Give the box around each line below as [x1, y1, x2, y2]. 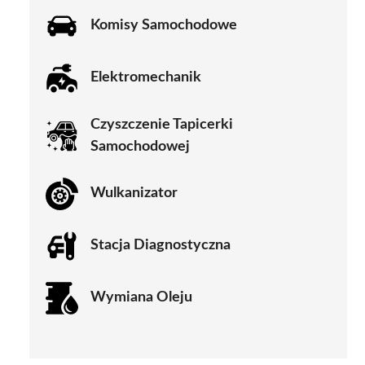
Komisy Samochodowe [90, 18, 237, 33]
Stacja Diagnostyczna [90, 238, 231, 253]
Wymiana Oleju [90, 290, 192, 306]
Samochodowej [90, 139, 190, 154]
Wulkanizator [90, 186, 178, 201]
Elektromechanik [90, 70, 201, 86]
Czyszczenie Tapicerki [90, 117, 233, 132]
